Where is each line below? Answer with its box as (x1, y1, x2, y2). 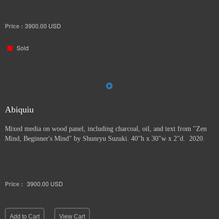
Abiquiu (5, 105, 34, 114)
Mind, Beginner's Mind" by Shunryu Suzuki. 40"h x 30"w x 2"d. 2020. (5, 135, 205, 142)
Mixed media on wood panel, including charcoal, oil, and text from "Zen (5, 125, 207, 132)
